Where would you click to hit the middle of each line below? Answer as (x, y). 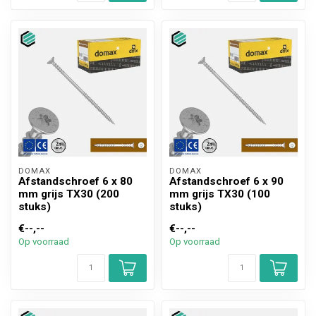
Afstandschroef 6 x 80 (75, 182)
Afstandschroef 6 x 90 (226, 182)
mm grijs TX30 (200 (69, 194)
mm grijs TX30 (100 (220, 194)
